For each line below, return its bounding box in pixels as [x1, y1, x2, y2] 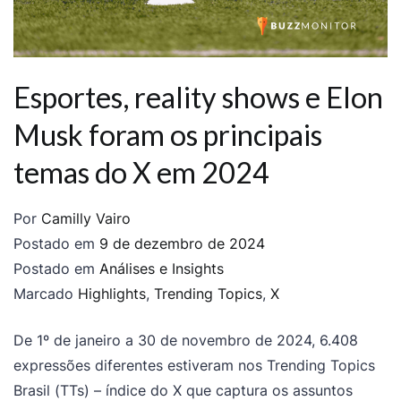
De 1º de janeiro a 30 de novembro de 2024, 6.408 [13, 331, 358, 350]
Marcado [13, 285, 78, 303]
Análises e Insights [99, 260, 224, 278]
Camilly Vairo [41, 209, 131, 228]
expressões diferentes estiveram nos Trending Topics [13, 356, 375, 375]
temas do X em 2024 [13, 155, 269, 191]
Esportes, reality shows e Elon [13, 80, 383, 115]
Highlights [78, 285, 146, 303]
